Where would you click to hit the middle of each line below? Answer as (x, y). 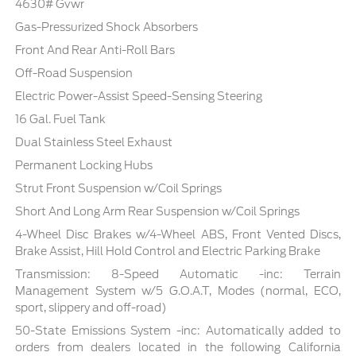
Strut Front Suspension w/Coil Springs (119, 188)
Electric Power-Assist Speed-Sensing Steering (139, 96)
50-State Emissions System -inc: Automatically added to (178, 330)
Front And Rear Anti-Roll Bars (95, 50)
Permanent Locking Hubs (84, 165)
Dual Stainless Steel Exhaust (94, 142)
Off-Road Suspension (74, 73)
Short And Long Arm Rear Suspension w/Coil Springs (158, 211)
